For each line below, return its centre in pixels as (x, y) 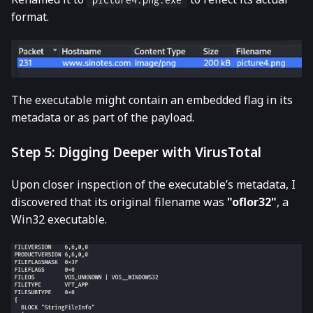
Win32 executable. (59, 220)
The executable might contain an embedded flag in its (152, 100)
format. (30, 16)
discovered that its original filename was (119, 202)
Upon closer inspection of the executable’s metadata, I (153, 185)
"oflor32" (252, 202)
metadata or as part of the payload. (103, 118)
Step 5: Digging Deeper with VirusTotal (136, 152)
